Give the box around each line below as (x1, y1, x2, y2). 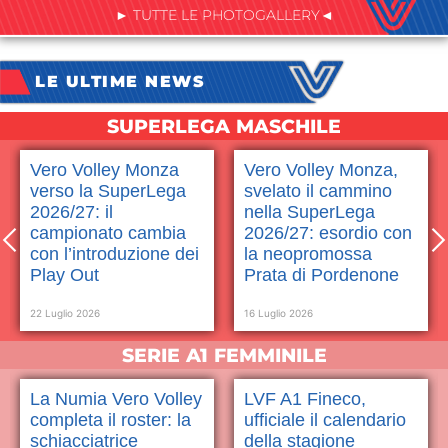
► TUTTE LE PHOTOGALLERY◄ (114, 5, 334, 24)
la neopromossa (244, 243, 372, 264)
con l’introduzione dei (30, 243, 199, 264)
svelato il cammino (244, 180, 392, 201)
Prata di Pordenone (244, 264, 399, 285)
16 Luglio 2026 (244, 306, 313, 319)
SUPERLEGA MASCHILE (107, 113, 341, 138)
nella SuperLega (244, 201, 375, 222)
